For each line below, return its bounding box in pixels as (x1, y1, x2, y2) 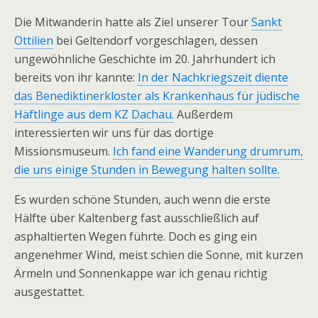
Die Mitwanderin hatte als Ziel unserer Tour (14, 14, 251, 30)
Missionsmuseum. (14, 143, 113, 159)
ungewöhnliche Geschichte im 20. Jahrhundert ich (14, 51, 275, 67)
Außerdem (174, 106, 233, 122)
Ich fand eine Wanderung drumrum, (113, 143, 303, 159)
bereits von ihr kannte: (14, 70, 138, 85)
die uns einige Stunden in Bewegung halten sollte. (14, 162, 280, 177)
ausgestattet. (14, 284, 84, 300)
